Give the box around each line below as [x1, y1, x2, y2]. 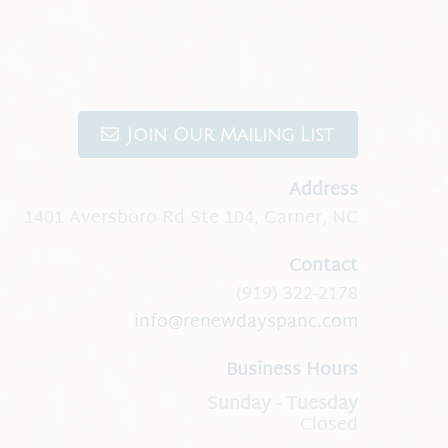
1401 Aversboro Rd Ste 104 [24, 202, 254, 236]
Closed [300, 409, 358, 443]
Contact [289, 250, 358, 284]
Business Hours [226, 354, 358, 388]
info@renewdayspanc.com [134, 306, 358, 340]
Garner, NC [264, 202, 358, 236]
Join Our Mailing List [127, 124, 333, 145]
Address [289, 174, 358, 208]
